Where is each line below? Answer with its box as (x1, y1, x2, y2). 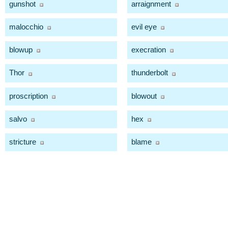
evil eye (131, 22, 157, 32)
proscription (9, 91, 48, 100)
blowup (9, 45, 33, 54)
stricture (9, 137, 36, 146)
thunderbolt (131, 68, 168, 77)
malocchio (9, 22, 43, 32)
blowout (131, 91, 157, 100)
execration (131, 45, 166, 54)
